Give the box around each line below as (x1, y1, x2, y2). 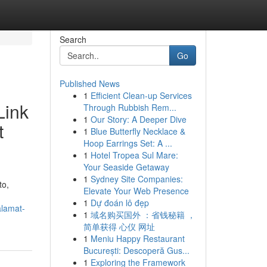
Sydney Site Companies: (90, 173, 183, 185)
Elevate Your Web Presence (83, 185, 189, 197)
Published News (59, 77, 120, 89)
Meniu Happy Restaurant (90, 232, 185, 244)
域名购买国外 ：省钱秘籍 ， (90, 209, 195, 221)
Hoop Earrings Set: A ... (83, 137, 172, 149)
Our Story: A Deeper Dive (90, 113, 187, 125)
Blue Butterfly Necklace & (90, 125, 185, 137)
